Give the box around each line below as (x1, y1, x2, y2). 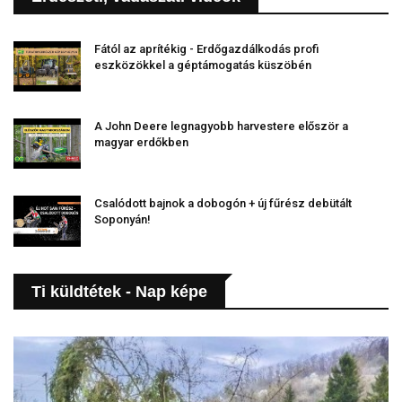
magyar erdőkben (94, 135, 188, 150)
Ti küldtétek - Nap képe (31, 282, 207, 301)
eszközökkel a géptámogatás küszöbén (94, 57, 311, 72)
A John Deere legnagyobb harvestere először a (94, 119, 348, 134)
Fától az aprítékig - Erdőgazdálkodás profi (94, 41, 319, 56)
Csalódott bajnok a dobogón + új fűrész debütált (94, 197, 352, 211)
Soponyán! (94, 213, 151, 227)
